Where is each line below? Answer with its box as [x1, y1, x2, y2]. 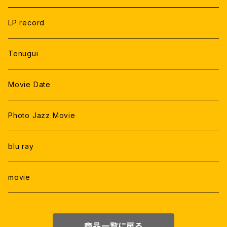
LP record [8, 18, 45, 27]
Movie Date [8, 80, 51, 89]
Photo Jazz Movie [8, 111, 75, 120]
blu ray [8, 142, 34, 150]
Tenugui [8, 49, 39, 58]
